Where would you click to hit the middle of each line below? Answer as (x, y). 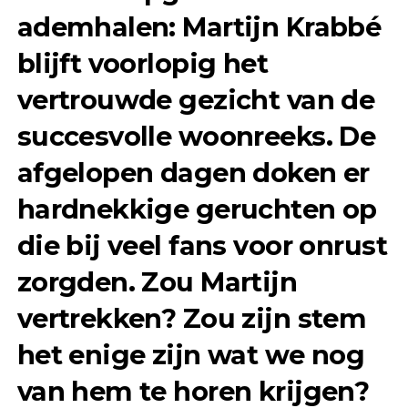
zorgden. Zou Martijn (157, 282)
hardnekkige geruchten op (197, 209)
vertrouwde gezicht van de (196, 100)
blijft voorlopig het (143, 64)
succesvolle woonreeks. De (196, 137)
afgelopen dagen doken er (193, 173)
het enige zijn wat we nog (191, 355)
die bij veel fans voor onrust (202, 246)
